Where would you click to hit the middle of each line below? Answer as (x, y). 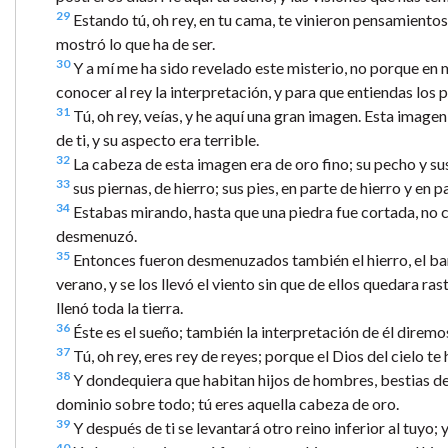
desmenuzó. (96, 235)
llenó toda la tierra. (119, 307)
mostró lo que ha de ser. (135, 43)
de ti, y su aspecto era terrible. (157, 139)
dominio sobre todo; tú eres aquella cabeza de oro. (227, 403)
